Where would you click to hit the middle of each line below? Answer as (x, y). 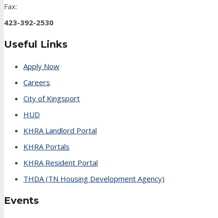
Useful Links (36, 45)
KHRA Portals (46, 146)
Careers (37, 82)
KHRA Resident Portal (61, 162)
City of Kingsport (52, 98)
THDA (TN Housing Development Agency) (94, 178)
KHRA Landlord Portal (60, 130)
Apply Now (41, 66)
